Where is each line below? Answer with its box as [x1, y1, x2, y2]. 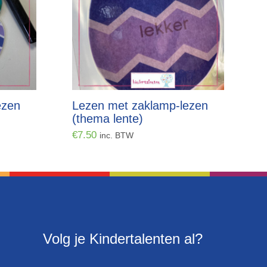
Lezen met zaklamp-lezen [72, 99, 208, 112]
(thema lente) [72, 112, 143, 125]
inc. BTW [100, 131, 133, 140]
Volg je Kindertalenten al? [43, 231, 203, 247]
